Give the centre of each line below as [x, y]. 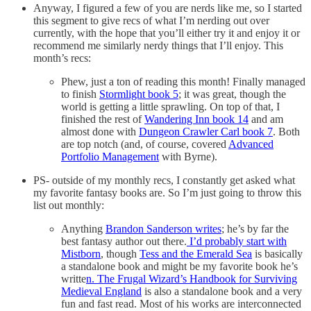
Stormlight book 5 [139, 94]
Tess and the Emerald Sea [196, 253]
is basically [277, 253]
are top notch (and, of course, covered [145, 144]
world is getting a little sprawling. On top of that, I [170, 106]
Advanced [251, 144]
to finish [80, 94]
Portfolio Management [110, 156]
